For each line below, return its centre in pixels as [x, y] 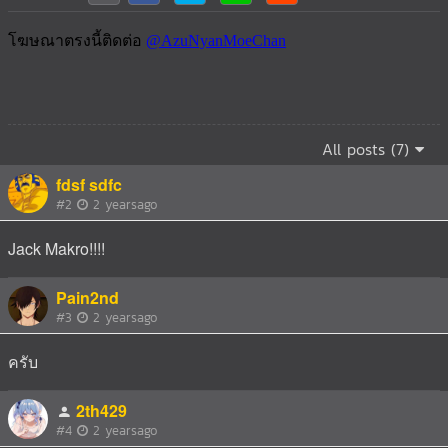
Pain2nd [87, 297]
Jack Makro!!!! [56, 248]
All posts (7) [368, 149]
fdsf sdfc [89, 184]
